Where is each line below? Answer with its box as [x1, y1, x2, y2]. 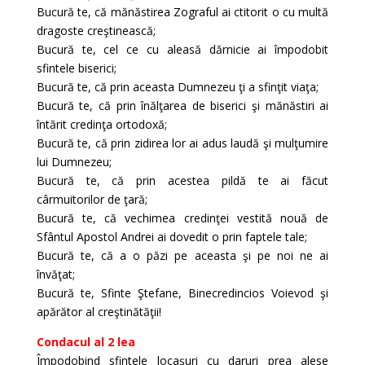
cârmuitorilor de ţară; [36, 191, 147, 207]
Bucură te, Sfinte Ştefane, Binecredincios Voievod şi [36, 285, 329, 301]
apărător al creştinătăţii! [36, 304, 161, 319]
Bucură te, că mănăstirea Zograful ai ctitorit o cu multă [36, 4, 329, 20]
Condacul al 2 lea [36, 334, 135, 350]
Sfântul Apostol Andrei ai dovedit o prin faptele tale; [36, 229, 307, 244]
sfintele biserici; [36, 60, 117, 76]
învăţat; [36, 266, 75, 282]
